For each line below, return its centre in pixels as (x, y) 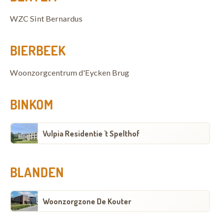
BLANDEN (37, 172)
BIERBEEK (38, 50)
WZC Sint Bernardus (46, 18)
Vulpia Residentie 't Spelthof (91, 133)
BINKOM (31, 104)
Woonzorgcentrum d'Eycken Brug (69, 72)
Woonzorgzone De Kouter (87, 201)
